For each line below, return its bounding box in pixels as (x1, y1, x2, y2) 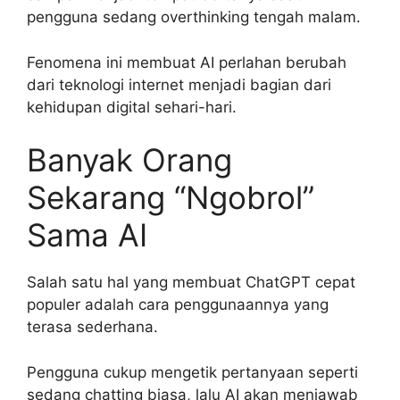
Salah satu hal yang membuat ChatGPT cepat (27, 273, 355, 292)
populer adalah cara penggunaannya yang (27, 296, 329, 314)
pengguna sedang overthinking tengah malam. (27, 8, 361, 27)
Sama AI (27, 216, 147, 254)
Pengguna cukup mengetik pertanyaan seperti (27, 362, 358, 381)
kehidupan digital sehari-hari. (27, 97, 237, 116)
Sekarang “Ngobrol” (27, 179, 314, 217)
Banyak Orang (27, 141, 232, 179)
